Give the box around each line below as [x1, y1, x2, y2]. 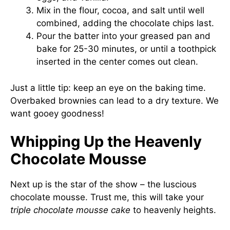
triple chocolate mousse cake [10, 205, 130, 215]
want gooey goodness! [10, 108, 104, 119]
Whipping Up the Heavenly [10, 132, 202, 150]
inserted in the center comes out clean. [36, 56, 198, 67]
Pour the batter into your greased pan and [36, 31, 210, 41]
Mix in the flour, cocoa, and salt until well [36, 5, 204, 15]
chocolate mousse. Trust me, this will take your [10, 192, 204, 202]
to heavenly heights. [130, 205, 216, 215]
